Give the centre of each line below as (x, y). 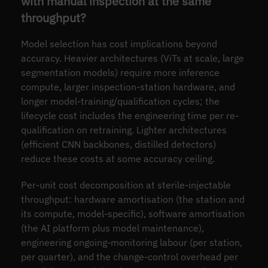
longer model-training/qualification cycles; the (120, 101)
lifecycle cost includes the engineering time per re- (130, 116)
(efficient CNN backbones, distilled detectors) (118, 144)
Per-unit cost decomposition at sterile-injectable (126, 185)
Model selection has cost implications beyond (119, 44)
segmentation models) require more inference (120, 73)
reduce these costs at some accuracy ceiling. (118, 159)
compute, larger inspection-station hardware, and (128, 87)
